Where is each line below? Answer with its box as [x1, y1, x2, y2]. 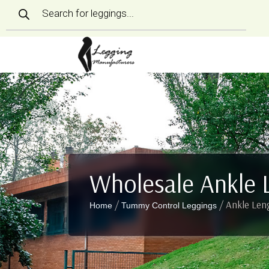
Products [5, 4, 46, 16]
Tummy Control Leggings [121, 200, 217, 210]
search [5, 13, 35, 26]
